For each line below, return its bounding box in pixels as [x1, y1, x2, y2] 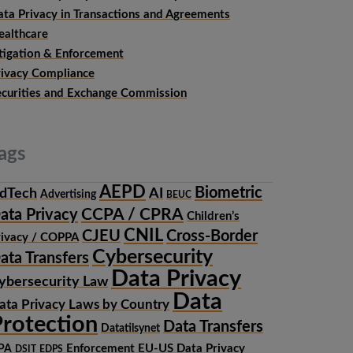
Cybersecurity [92, 247, 213, 267]
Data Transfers [163, 319, 263, 335]
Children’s [187, 210, 240, 222]
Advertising [40, 189, 96, 200]
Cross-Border [166, 229, 258, 244]
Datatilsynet [101, 323, 160, 334]
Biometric [195, 185, 262, 201]
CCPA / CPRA [81, 206, 184, 223]
